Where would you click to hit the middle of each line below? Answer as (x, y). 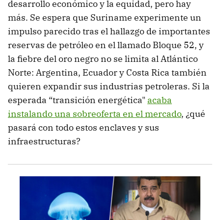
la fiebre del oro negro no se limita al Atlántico (103, 59)
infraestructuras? (44, 141)
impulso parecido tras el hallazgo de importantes (109, 31)
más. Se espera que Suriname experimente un (105, 18)
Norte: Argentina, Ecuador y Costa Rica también (107, 73)
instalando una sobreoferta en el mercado (95, 114)
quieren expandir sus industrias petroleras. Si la (109, 86)
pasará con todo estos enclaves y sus (83, 128)
